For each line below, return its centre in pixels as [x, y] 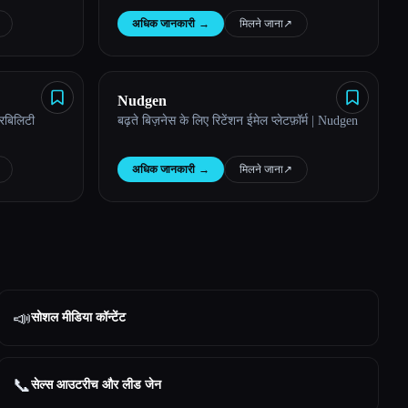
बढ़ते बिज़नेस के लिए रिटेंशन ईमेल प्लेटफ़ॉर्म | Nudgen [238, 121]
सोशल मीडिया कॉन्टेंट [79, 317]
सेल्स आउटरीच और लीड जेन [97, 385]
